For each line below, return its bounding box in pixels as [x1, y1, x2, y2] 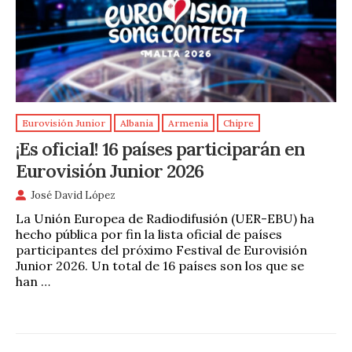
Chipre [223, 117, 254, 130]
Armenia [168, 117, 208, 130]
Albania [120, 117, 153, 130]
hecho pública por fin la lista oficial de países [16, 225, 282, 242]
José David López [31, 189, 115, 203]
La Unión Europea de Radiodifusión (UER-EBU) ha [16, 210, 314, 226]
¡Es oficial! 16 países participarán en [16, 136, 305, 160]
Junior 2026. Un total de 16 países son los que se [16, 257, 304, 273]
